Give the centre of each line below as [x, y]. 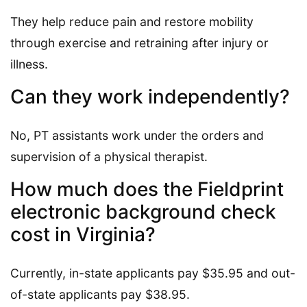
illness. [29, 64]
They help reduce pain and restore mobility [132, 21]
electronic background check [143, 211]
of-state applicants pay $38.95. [100, 294]
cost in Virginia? [83, 234]
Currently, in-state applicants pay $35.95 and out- [153, 273]
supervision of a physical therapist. [109, 156]
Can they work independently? [150, 96]
